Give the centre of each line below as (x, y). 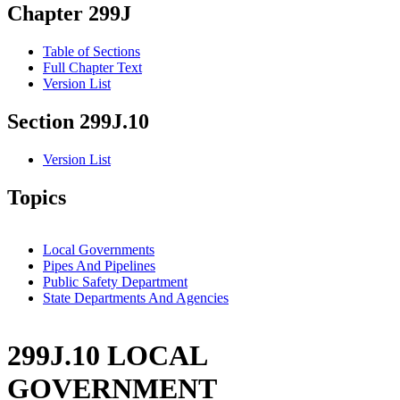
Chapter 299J (69, 14)
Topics (37, 198)
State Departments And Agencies (136, 297)
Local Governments (99, 249)
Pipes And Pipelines (99, 265)
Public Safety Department (115, 281)
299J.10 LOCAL (107, 356)
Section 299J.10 (78, 122)
